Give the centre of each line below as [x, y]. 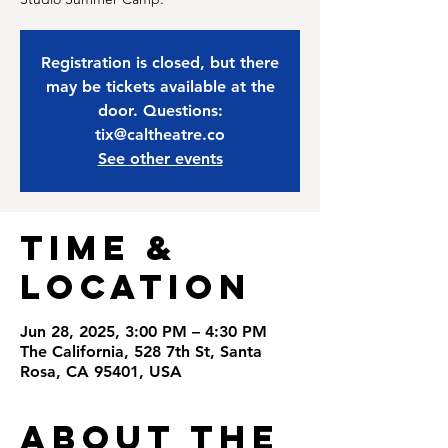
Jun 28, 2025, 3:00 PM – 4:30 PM [143, 331]
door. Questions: [160, 110]
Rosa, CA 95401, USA [101, 371]
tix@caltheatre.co [160, 134]
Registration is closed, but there [160, 62]
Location [136, 286]
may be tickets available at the [160, 86]
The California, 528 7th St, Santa [141, 351]
